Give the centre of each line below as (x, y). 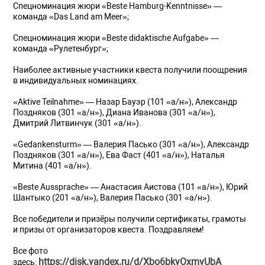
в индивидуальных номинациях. (76, 81)
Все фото (31, 251)
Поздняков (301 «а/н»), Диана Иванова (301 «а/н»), (114, 113)
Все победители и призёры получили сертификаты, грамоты (130, 219)
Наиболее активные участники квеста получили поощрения (130, 70)
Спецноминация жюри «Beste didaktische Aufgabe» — (116, 38)
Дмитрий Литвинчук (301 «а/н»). (77, 123)
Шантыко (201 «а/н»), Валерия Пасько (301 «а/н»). (113, 198)
